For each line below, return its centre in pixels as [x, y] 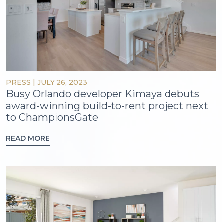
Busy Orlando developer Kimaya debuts [103, 93]
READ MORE [28, 138]
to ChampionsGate [52, 117]
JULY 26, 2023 [62, 82]
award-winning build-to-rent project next [107, 105]
